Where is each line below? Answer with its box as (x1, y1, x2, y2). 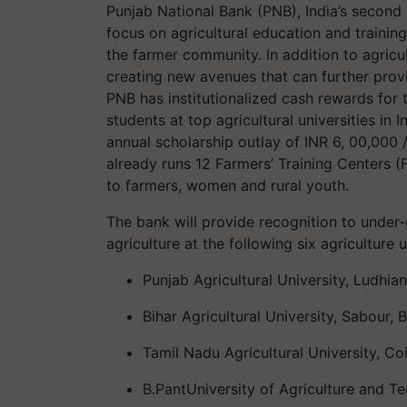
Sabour (342, 307, 390, 325)
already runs (106, 154, 195, 173)
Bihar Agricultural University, (143, 307, 342, 325)
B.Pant (143, 380, 186, 398)
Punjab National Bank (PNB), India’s (106, 2, 352, 20)
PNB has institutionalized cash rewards (106, 89, 378, 107)
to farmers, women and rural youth (106, 176, 345, 194)
